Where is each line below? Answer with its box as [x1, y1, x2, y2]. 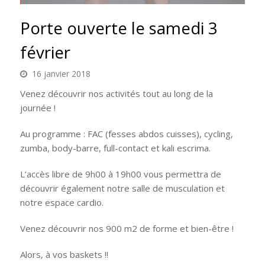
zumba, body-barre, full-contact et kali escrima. [20, 141, 211, 154]
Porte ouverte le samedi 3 [20, 16, 218, 39]
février [20, 40, 70, 63]
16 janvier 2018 [31, 67, 91, 79]
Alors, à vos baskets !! [20, 248, 108, 260]
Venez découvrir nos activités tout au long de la [20, 87, 213, 99]
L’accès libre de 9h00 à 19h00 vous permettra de [20, 167, 221, 180]
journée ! [20, 101, 56, 114]
